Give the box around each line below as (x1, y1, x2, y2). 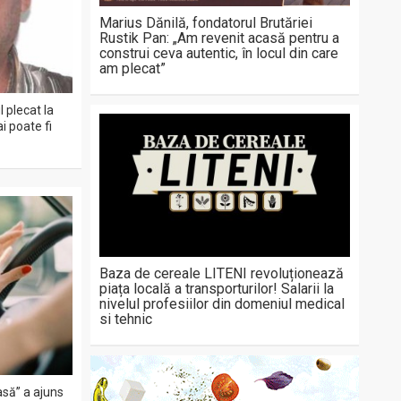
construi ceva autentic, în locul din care (99, 45, 338, 62)
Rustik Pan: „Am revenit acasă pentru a (99, 30, 339, 47)
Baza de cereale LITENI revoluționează (99, 265, 344, 282)
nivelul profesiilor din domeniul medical (99, 295, 345, 312)
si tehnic (99, 311, 152, 328)
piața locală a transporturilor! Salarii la (99, 280, 334, 297)
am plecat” (99, 60, 166, 77)
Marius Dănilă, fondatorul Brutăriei (99, 14, 312, 31)
